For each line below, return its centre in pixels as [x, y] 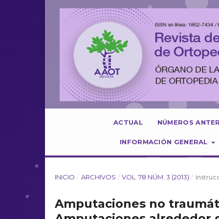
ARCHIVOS [98, 177]
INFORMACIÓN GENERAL [165, 142]
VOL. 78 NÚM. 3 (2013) [156, 177]
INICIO [65, 177]
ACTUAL [128, 122]
